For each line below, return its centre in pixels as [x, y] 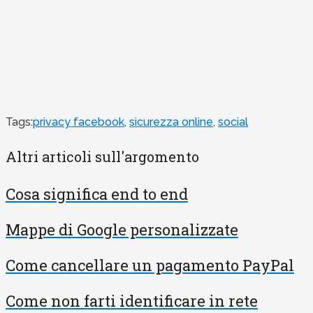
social [233, 122]
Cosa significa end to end [97, 194]
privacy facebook [79, 122]
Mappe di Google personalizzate [122, 230]
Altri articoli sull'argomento [102, 156]
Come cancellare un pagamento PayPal [150, 265]
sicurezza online [171, 122]
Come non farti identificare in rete [132, 301]
